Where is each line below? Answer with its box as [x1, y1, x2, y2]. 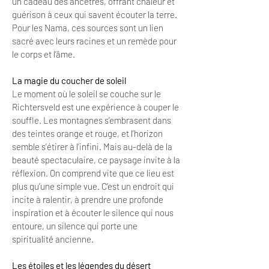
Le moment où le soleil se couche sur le [12, 88, 161, 99]
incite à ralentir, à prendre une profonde [12, 193, 163, 205]
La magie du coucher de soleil [12, 74, 126, 86]
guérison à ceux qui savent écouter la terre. [12, 8, 177, 20]
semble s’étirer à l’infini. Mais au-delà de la [12, 141, 172, 152]
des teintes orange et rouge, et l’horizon [12, 127, 163, 139]
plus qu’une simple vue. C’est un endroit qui [12, 180, 174, 192]
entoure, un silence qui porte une [12, 220, 138, 231]
